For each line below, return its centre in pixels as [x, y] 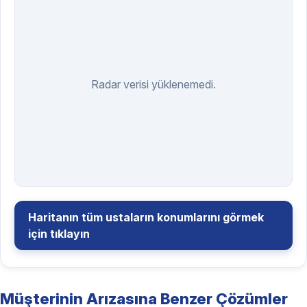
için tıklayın [59, 233]
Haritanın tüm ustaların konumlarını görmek [146, 217]
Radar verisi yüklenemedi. [153, 84]
